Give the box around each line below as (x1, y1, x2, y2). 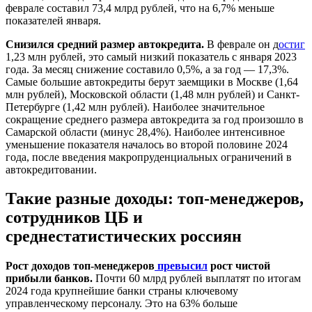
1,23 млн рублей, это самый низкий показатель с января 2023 (6, 50, 297, 63)
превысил (155, 260, 208, 272)
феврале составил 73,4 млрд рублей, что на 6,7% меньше (6, 1, 274, 14)
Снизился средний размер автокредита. (6, 38, 207, 50)
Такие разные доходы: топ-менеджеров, (6, 189, 304, 208)
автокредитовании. (6, 163, 97, 175)
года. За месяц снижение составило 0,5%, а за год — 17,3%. (6, 63, 289, 75)
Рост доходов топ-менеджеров (6, 260, 155, 272)
